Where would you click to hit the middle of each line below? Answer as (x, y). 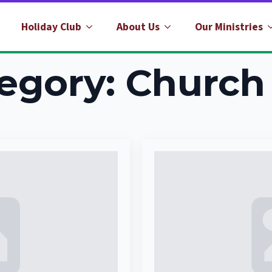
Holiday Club (51, 27)
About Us (138, 27)
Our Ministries (229, 27)
